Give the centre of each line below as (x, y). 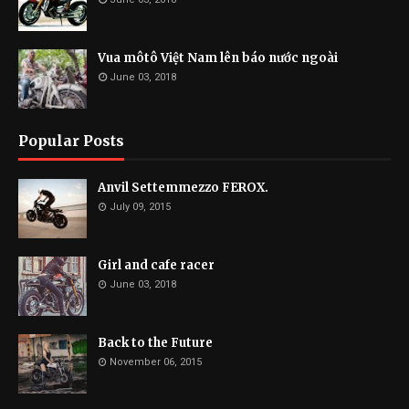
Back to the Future (155, 343)
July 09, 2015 (140, 207)
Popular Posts (71, 141)
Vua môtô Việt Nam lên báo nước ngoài (218, 58)
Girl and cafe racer (156, 265)
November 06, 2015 (156, 362)
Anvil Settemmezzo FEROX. (183, 188)
